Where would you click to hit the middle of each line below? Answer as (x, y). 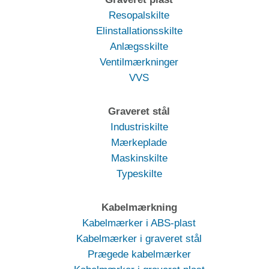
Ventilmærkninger (139, 62)
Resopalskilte (139, 15)
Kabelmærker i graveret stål (139, 238)
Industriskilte (139, 127)
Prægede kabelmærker (139, 254)
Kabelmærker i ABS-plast (139, 223)
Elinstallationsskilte (139, 31)
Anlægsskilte (139, 46)
